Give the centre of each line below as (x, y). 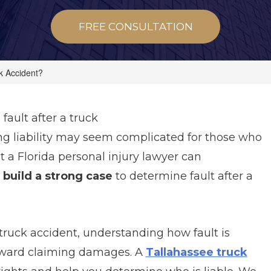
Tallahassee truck (196, 252)
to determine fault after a (182, 176)
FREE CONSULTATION (135, 26)
